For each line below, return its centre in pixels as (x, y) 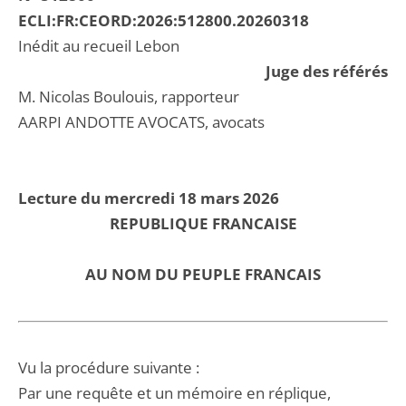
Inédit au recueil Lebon (99, 46)
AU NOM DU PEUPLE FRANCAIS (203, 274)
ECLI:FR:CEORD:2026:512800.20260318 (164, 20)
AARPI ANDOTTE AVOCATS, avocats (141, 122)
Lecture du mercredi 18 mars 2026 (149, 198)
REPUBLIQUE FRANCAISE (203, 223)
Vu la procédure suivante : (109, 367)
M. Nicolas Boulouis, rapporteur (129, 97)
